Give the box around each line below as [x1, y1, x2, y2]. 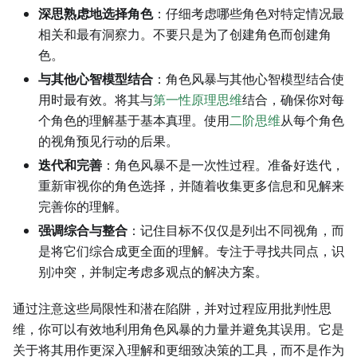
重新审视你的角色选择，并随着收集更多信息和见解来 [38, 177, 344, 195]
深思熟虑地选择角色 [38, 5, 153, 23]
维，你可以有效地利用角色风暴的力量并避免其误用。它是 [13, 320, 344, 339]
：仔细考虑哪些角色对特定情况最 [153, 5, 344, 23]
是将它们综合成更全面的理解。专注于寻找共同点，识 [38, 242, 344, 261]
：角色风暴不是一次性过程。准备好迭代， [102, 156, 344, 175]
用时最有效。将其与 [38, 91, 153, 109]
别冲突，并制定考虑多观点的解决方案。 [38, 263, 268, 281]
